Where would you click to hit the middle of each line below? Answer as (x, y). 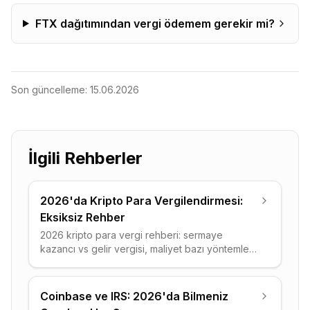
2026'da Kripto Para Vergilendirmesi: (142, 201)
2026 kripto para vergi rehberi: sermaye (131, 235)
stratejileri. (63, 276)
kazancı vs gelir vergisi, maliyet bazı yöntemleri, (149, 249)
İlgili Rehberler (85, 158)
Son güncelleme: (51, 90)
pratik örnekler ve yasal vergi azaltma (126, 263)
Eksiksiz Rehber (83, 217)
